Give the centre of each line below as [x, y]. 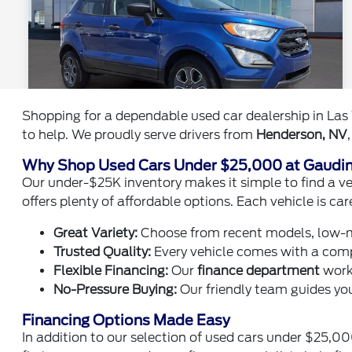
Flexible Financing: [111, 271]
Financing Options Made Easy [126, 320]
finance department [259, 271]
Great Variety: [96, 233]
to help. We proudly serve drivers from [139, 135]
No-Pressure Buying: [115, 290]
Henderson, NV [302, 135]
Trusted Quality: [103, 252]
